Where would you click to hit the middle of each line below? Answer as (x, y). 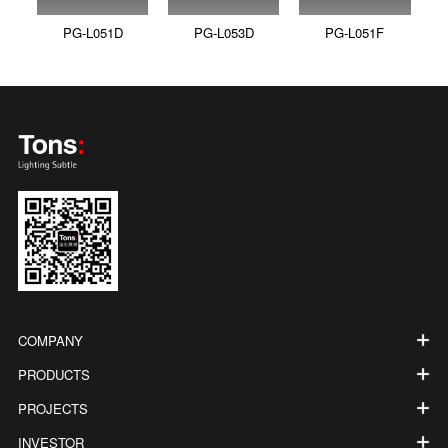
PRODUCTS (53, 374)
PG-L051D (92, 31)
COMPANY (50, 340)
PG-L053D (223, 31)
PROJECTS (52, 408)
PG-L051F (355, 31)
